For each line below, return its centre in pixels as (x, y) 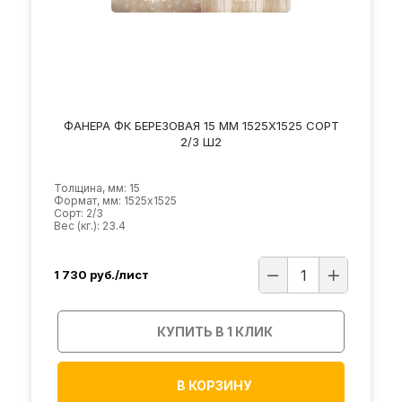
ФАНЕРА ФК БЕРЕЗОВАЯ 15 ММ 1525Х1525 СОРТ (201, 125)
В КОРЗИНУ (214, 385)
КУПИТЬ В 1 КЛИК (215, 331)
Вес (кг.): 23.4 (90, 225)
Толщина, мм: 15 (97, 188)
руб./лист (119, 275)
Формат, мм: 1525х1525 (115, 200)
